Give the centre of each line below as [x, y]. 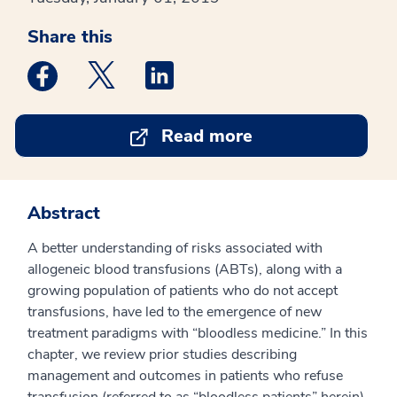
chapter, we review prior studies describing [162, 354]
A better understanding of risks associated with [175, 248]
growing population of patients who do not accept [183, 291]
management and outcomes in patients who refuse [185, 376]
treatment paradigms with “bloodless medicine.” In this [198, 333]
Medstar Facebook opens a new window [182, 71]
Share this [70, 37]
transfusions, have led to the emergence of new [175, 312]
